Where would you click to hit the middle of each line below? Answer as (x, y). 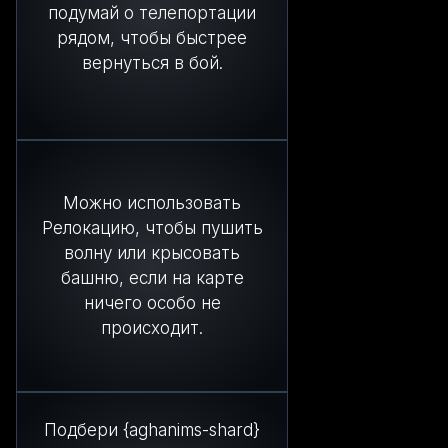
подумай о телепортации (152, 13)
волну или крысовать (152, 252)
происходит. (152, 327)
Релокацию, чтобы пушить (152, 227)
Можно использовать (152, 202)
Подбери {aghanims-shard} (152, 429)
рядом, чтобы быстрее (152, 38)
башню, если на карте (152, 277)
